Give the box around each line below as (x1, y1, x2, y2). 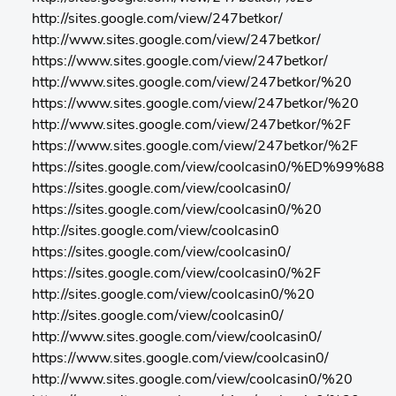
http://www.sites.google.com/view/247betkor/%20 (32, 76, 352, 90)
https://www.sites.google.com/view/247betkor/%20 (32, 97, 359, 111)
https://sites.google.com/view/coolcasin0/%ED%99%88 (32, 161, 385, 175)
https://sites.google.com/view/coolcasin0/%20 (32, 203, 322, 217)
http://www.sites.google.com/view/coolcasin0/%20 (32, 373, 353, 387)
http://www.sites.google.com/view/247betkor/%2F (32, 118, 351, 133)
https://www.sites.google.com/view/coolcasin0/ (32, 352, 329, 366)
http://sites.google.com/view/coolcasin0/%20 (32, 288, 315, 302)
